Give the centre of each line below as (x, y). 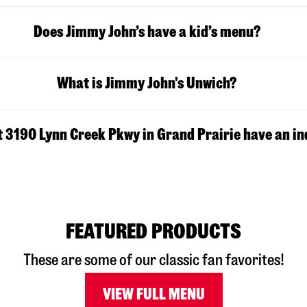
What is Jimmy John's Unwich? (147, 84)
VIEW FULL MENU (153, 295)
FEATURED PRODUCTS (153, 232)
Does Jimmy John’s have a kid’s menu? (147, 32)
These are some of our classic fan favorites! (153, 260)
